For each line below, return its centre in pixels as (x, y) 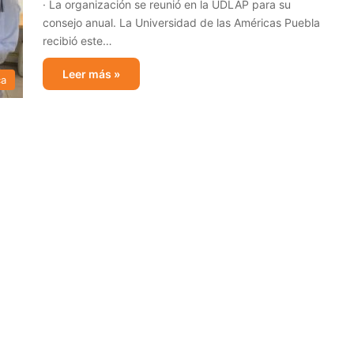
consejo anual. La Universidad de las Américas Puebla (181, 23)
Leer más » (91, 74)
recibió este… (77, 41)
